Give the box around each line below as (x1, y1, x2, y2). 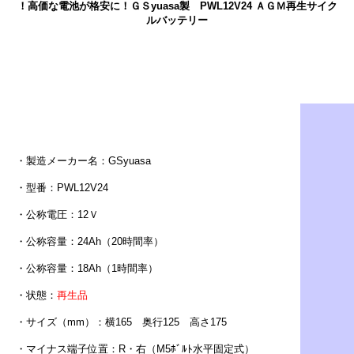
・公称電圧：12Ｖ (16, 208, 99, 220)
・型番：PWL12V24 (16, 181, 108, 194)
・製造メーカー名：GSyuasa (16, 154, 151, 167)
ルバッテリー (146, 13, 208, 26)
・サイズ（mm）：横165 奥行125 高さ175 (16, 315, 227, 328)
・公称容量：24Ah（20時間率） (16, 235, 164, 247)
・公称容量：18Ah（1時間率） (16, 262, 158, 274)
